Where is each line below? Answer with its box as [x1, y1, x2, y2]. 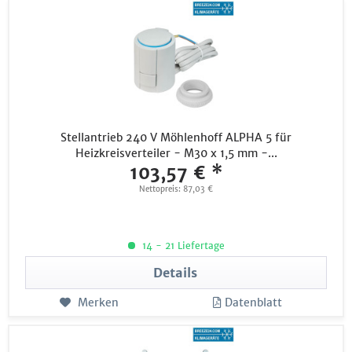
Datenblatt [225, 295, 283, 310]
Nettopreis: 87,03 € [139, 184, 214, 195]
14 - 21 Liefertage [138, 240, 225, 252]
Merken [77, 295, 119, 310]
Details [153, 265, 198, 281]
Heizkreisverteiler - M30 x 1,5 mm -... [75, 146, 277, 161]
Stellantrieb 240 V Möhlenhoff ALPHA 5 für [60, 130, 292, 145]
